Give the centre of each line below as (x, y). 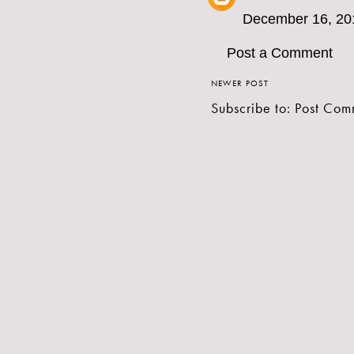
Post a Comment (280, 53)
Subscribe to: (253, 108)
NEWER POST (240, 83)
